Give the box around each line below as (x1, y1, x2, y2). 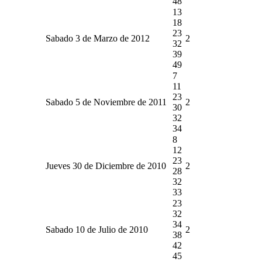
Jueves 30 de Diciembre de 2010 (46, 160, 166, 171)
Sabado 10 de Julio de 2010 (46, 224, 148, 235)
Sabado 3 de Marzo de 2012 (46, 33, 150, 43)
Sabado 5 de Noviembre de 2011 (46, 96, 167, 107)
